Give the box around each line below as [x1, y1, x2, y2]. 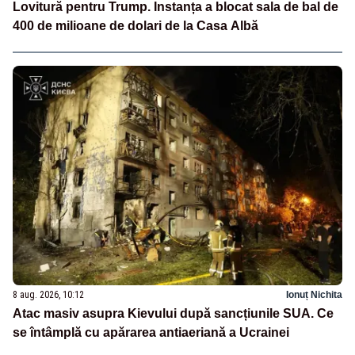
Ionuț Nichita [286, 288, 342, 300]
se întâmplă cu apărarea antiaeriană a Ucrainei [13, 325, 289, 339]
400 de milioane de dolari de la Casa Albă [13, 18, 258, 32]
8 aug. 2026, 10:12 [13, 288, 84, 300]
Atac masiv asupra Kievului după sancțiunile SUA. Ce [13, 306, 334, 320]
